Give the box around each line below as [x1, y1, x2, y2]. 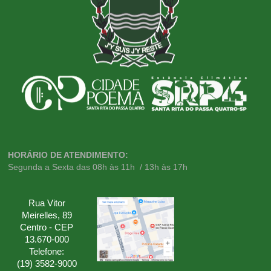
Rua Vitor [28, 198, 65, 208]
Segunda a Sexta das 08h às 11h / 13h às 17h [8, 162, 188, 172]
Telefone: [29, 246, 65, 256]
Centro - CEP [20, 222, 74, 232]
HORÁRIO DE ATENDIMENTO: [8, 149, 129, 160]
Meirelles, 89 [21, 210, 72, 220]
